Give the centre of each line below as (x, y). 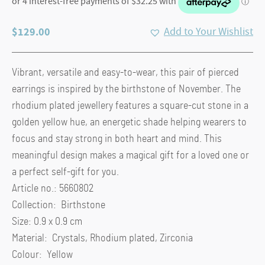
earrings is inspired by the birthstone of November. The (126, 90)
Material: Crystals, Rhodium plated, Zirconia (102, 239)
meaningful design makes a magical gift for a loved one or (130, 156)
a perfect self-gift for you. (65, 172)
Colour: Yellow (42, 255)
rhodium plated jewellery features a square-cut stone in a (130, 106)
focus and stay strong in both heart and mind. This (117, 139)
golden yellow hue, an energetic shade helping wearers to (129, 123)
